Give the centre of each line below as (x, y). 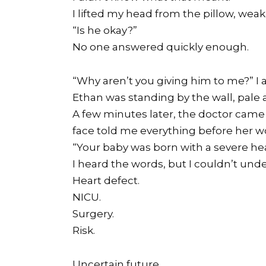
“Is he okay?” (105, 31)
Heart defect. (106, 181)
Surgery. (93, 214)
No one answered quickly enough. (161, 47)
